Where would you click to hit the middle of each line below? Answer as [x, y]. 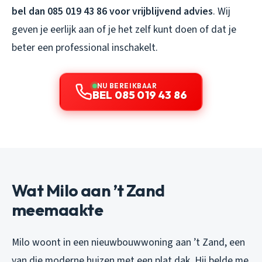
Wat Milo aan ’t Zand [88, 190]
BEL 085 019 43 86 [140, 95]
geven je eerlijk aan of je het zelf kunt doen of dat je [124, 29]
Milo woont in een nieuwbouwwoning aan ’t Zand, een [128, 242]
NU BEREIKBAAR [127, 85]
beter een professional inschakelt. [85, 47]
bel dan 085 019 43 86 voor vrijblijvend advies [112, 11]
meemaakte [57, 209]
